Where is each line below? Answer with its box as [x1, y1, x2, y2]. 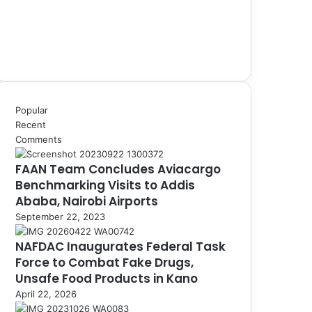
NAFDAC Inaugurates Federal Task [15, 237, 226, 255]
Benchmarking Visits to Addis [15, 176, 195, 194]
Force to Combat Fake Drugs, [15, 253, 194, 271]
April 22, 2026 [15, 288, 77, 299]
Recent [15, 118, 46, 130]
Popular [15, 104, 48, 116]
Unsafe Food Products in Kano [15, 270, 198, 287]
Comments [15, 133, 62, 145]
